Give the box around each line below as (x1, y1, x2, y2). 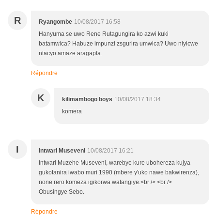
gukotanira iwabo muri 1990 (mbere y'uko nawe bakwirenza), (39, 169, 199, 176)
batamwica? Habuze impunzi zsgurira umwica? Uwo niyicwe (39, 40, 198, 47)
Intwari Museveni (39, 147, 85, 155)
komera (62, 108, 82, 115)
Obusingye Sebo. (39, 188, 84, 196)
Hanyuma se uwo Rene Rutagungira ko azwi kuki (39, 31, 169, 38)
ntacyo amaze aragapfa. (39, 50, 102, 57)
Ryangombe (39, 18, 72, 26)
